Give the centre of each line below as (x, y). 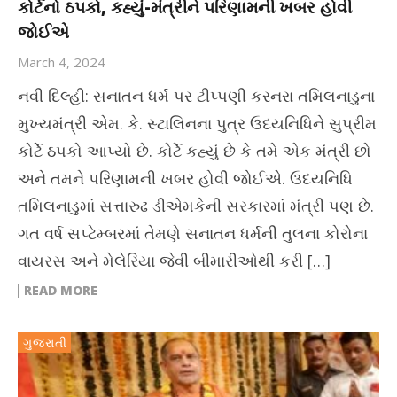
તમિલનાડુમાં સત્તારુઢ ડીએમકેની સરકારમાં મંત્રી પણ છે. (196, 205)
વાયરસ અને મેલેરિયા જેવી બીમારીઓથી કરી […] (174, 260)
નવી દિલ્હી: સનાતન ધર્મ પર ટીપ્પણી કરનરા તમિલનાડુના (196, 95)
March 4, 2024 (62, 62)
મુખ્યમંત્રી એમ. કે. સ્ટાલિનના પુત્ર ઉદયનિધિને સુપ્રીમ (197, 123)
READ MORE (61, 290)
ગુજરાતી (45, 342)
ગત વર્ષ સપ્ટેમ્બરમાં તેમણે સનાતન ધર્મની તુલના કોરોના (193, 233)
